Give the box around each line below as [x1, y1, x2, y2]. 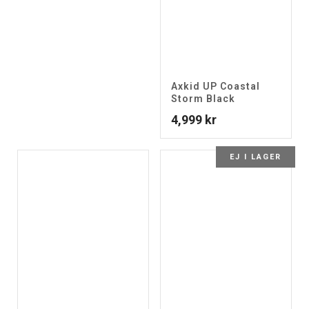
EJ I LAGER [230, 152, 281, 161]
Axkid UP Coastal [171, 81, 260, 92]
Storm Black [171, 93, 235, 104]
